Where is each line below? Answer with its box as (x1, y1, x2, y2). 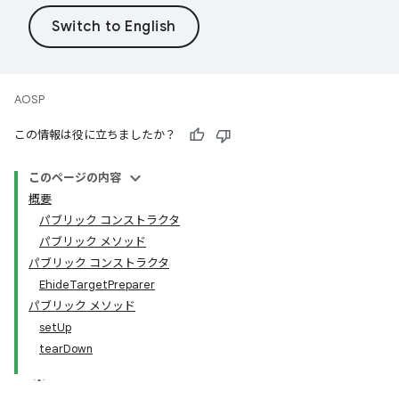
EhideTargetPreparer (39, 277, 155, 292)
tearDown (39, 341, 93, 356)
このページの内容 (28, 170, 121, 185)
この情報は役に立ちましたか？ (14, 127, 176, 142)
